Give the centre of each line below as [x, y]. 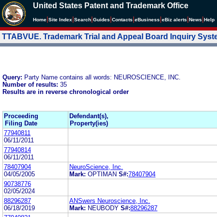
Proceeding [21, 116]
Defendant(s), [89, 116]
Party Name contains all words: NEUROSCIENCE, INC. [102, 77]
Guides [101, 20]
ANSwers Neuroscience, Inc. [110, 201]
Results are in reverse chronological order [66, 92]
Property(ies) [89, 123]
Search [83, 20]
